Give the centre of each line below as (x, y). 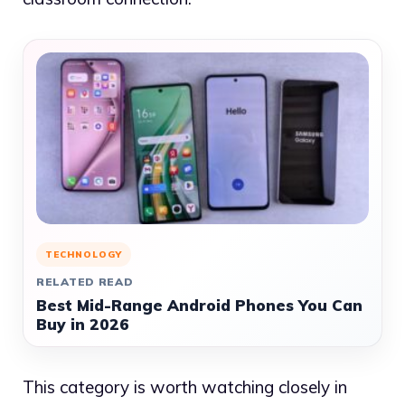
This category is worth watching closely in (185, 386)
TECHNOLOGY (84, 254)
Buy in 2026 (83, 324)
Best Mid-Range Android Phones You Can (199, 305)
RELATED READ (85, 281)
